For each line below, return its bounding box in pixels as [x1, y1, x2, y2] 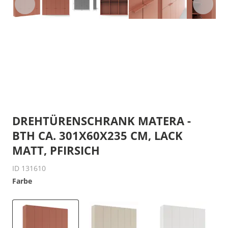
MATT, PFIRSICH [12, 142, 100, 158]
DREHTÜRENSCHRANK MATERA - [12, 113, 191, 128]
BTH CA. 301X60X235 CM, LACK [12, 128, 183, 143]
